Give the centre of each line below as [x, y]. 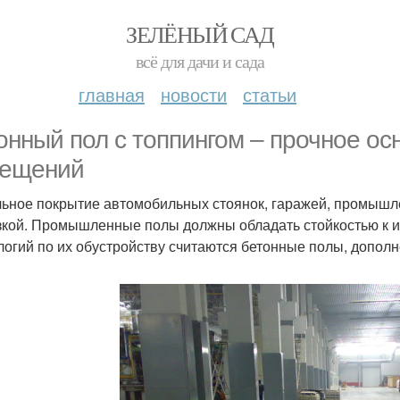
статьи [270, 94]
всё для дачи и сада [200, 61]
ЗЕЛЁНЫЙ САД [200, 34]
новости [194, 94]
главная [112, 94]
